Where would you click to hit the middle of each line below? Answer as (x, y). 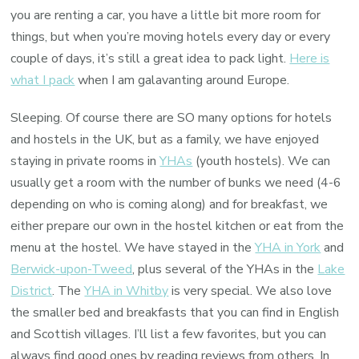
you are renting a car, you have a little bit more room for (166, 16)
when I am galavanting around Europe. (182, 81)
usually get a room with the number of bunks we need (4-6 (176, 183)
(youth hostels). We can (262, 161)
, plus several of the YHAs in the (225, 270)
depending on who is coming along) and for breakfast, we (169, 205)
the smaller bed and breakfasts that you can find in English (175, 313)
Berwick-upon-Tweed (72, 270)
